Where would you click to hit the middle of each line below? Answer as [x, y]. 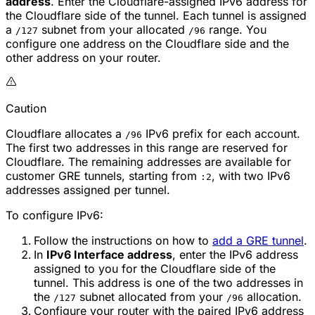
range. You [236, 30]
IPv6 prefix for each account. [221, 134]
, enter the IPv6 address [235, 255]
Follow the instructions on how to [123, 241]
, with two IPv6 [251, 176]
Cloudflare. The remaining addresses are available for [148, 162]
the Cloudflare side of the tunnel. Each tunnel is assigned [156, 16]
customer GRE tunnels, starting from [103, 176]
